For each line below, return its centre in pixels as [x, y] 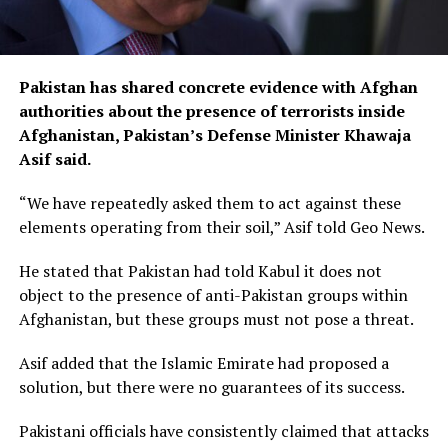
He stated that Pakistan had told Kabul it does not [200, 270]
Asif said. [54, 158]
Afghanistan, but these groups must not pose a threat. [216, 318]
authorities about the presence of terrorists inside [211, 110]
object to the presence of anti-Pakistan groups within [213, 294]
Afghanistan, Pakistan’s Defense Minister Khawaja [214, 134]
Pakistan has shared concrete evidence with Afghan [218, 86]
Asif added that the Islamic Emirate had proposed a [203, 362]
